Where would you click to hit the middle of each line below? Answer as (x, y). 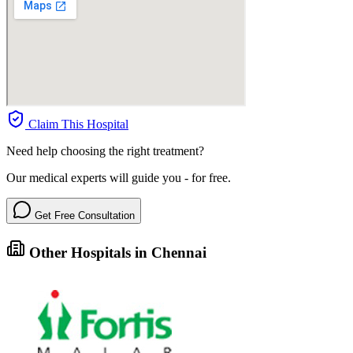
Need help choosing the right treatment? (105, 150)
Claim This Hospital (77, 124)
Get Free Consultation (83, 215)
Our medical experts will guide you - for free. (119, 177)
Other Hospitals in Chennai (116, 252)
